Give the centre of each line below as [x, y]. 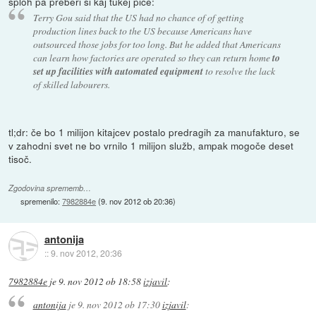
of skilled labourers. [71, 84]
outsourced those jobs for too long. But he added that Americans [157, 44]
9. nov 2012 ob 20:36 [137, 201]
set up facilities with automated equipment [118, 71]
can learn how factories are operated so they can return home [152, 57]
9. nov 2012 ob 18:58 [100, 281]
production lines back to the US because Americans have [142, 30]
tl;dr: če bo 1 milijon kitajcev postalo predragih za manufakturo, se [154, 132]
